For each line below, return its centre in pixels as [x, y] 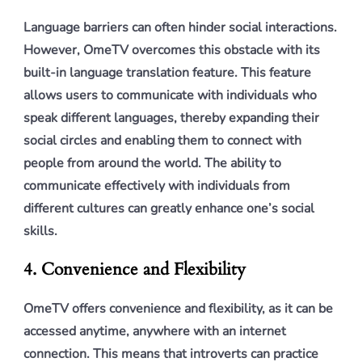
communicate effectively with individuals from [157, 186]
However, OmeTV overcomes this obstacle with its [172, 50]
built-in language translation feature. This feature [167, 73]
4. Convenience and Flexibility [135, 269]
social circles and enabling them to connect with [162, 141]
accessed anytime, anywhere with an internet [155, 331]
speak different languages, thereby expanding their [171, 118]
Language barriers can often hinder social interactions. [180, 27]
